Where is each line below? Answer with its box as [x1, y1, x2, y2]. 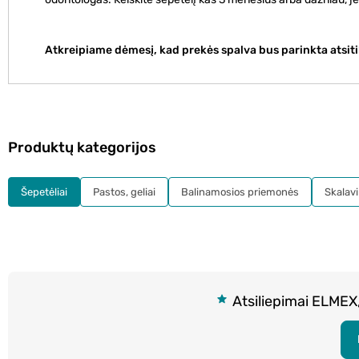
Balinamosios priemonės [181, 186, 299, 199]
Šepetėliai [21, 186, 67, 199]
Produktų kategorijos [8, 139, 156, 157]
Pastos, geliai [93, 186, 155, 199]
